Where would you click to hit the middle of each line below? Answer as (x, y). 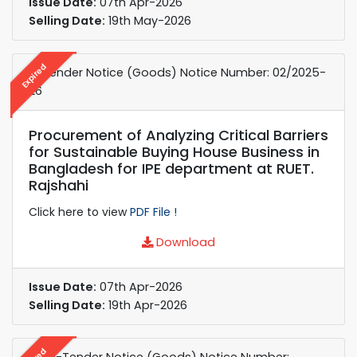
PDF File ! (153, 212)
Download (184, 242)
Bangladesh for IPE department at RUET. (171, 168)
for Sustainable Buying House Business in (174, 151)
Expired (34, 75)
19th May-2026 (148, 20)
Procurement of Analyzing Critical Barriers (178, 135)
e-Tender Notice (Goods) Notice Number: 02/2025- (177, 72)
